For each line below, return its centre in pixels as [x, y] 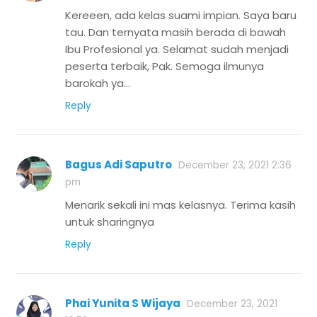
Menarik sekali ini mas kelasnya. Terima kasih [180, 205]
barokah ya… [98, 83]
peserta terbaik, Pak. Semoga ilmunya [165, 67]
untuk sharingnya [110, 222]
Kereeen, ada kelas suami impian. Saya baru [181, 16]
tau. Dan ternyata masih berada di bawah [175, 33]
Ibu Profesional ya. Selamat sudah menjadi [177, 50]
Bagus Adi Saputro [119, 165]
